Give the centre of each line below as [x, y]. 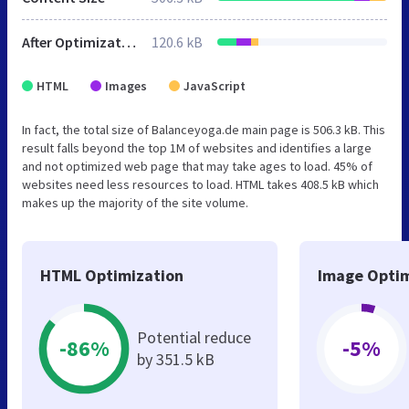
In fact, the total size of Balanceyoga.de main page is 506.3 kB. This [204, 129]
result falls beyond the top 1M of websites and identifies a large [197, 147]
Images [126, 85]
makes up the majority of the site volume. [135, 202]
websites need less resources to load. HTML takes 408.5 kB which [200, 184]
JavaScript [215, 85]
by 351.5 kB [176, 359]
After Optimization [129, 42]
